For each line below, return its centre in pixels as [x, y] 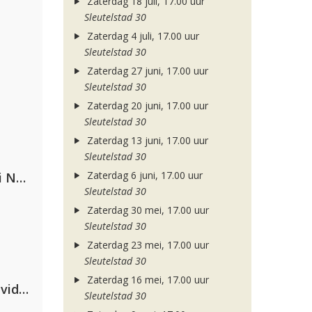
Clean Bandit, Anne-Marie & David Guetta [24, 289]
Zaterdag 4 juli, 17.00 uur [141, 36]
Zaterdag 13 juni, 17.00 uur [146, 140]
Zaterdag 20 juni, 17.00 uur [146, 106]
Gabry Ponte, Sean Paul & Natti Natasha [21, 178]
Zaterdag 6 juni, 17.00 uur [143, 175]
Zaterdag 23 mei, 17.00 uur [146, 245]
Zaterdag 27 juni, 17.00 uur [146, 71]
